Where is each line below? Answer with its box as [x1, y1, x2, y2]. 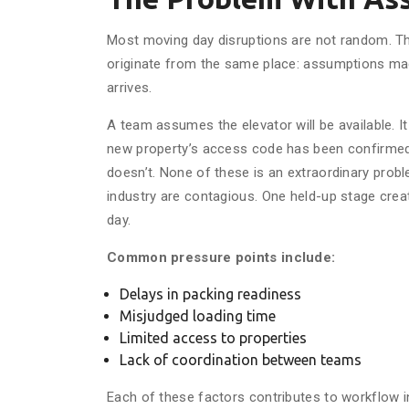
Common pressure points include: [107, 249, 336, 266]
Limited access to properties [120, 330, 307, 346]
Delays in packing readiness [120, 286, 301, 302]
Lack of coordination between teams [120, 351, 362, 368]
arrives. [107, 79, 152, 96]
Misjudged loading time [120, 308, 276, 324]
